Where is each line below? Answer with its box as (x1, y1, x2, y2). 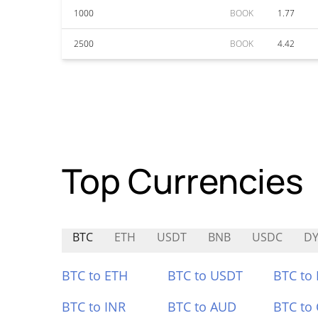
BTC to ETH (62, 267, 128, 284)
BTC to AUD (167, 298, 236, 315)
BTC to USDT (167, 267, 243, 284)
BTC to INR (62, 298, 126, 315)
